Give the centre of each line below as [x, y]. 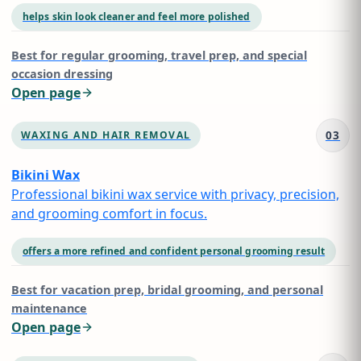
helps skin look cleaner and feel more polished [137, 17]
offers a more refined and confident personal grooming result [174, 251]
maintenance [49, 308]
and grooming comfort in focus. [109, 214]
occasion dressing [62, 74]
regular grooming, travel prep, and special [184, 55]
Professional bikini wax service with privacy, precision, [175, 194]
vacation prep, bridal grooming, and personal [192, 290]
